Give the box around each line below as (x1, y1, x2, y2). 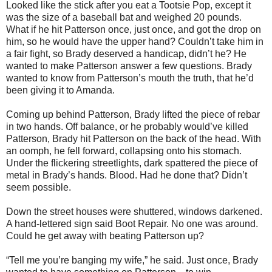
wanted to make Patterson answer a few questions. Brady (6, 60, 252, 71)
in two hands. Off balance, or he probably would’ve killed (6, 121, 248, 132)
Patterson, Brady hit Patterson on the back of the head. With (6, 133, 261, 144)
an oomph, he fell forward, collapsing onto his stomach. (6, 145, 242, 156)
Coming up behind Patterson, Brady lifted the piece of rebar (6, 109, 260, 120)
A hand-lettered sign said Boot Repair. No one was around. (6, 218, 258, 229)
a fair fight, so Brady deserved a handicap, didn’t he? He (6, 48, 246, 59)
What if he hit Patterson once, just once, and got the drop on (6, 24, 261, 35)
